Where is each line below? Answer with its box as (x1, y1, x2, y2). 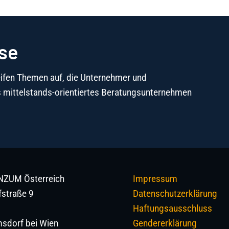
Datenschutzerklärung (133, 188, 218, 199)
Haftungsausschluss (133, 203, 213, 214)
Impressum (133, 173, 178, 185)
